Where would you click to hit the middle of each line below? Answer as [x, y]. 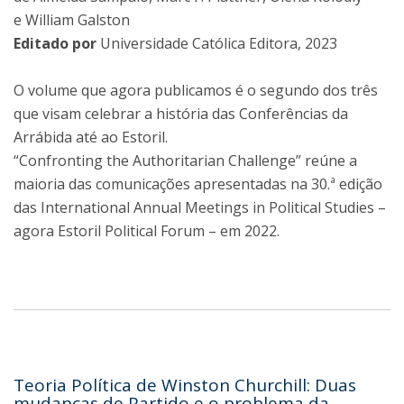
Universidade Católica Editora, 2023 [219, 44]
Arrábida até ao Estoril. [91, 138]
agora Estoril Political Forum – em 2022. [147, 231]
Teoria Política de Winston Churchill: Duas [185, 386]
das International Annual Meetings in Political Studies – [200, 208]
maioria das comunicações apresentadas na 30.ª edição [198, 184]
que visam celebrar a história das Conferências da [181, 114]
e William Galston [72, 20]
